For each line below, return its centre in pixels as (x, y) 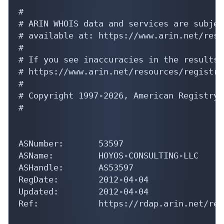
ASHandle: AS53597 (76, 167)
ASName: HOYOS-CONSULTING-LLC (108, 155)
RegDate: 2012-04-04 (83, 179)
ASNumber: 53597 (71, 143)
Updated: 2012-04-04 (83, 191)
